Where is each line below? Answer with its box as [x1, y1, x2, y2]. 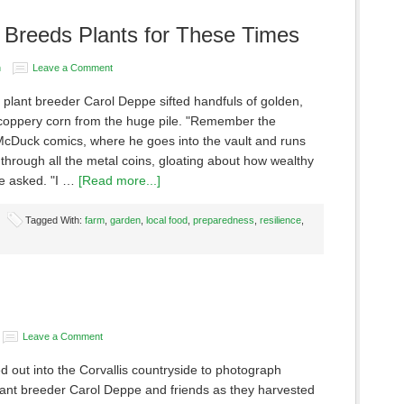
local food [146, 215, 188, 225]
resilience [260, 215, 301, 225]
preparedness [193, 215, 254, 225]
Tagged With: [25, 215, 85, 225]
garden [110, 215, 141, 225]
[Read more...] [78, 173, 161, 188]
